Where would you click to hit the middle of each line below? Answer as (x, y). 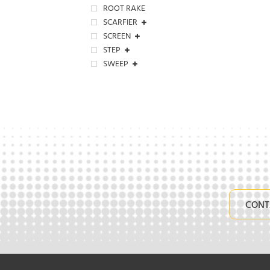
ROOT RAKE (124, 9)
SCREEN (117, 37)
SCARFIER (120, 23)
